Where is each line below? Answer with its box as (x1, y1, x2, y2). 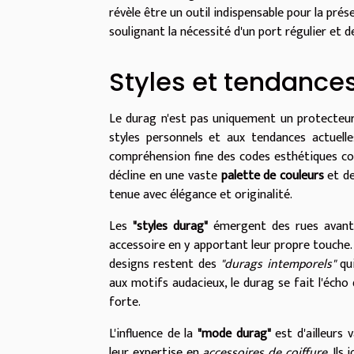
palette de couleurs (220, 165, 324, 187)
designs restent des (109, 254, 221, 276)
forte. (109, 292, 141, 314)
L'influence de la (109, 323, 198, 345)
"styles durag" (133, 216, 208, 238)
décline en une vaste (109, 165, 221, 187)
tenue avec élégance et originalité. (109, 184, 292, 206)
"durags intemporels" (220, 254, 336, 276)
